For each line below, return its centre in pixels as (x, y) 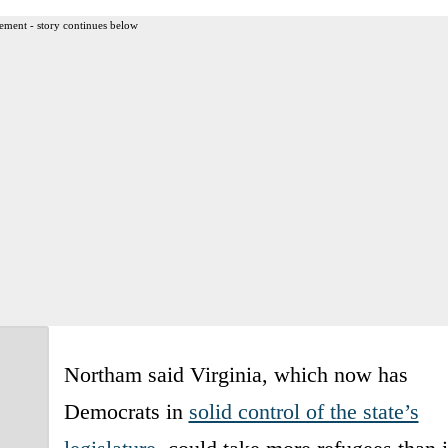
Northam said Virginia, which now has (235, 374)
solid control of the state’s (303, 411)
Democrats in (126, 411)
